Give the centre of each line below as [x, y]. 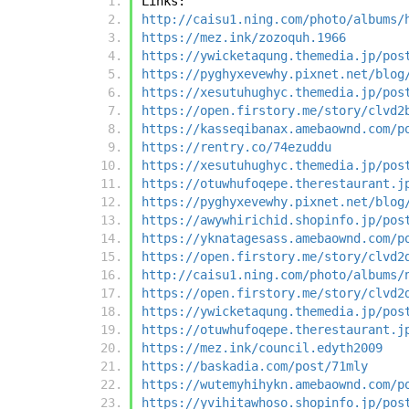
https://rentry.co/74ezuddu [236, 147]
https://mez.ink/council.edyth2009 [262, 348]
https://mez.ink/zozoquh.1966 [244, 38]
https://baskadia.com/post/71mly [255, 367]
